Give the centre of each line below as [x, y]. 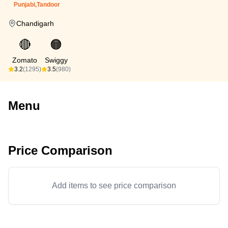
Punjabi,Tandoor [37, 5]
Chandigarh [35, 23]
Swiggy [56, 60]
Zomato [25, 60]
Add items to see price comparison [114, 186]
